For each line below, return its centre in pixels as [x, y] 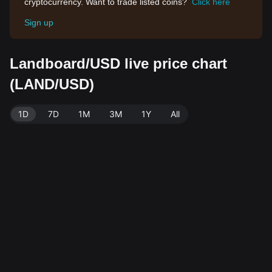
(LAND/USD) [52, 84]
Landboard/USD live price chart [118, 63]
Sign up [39, 22]
